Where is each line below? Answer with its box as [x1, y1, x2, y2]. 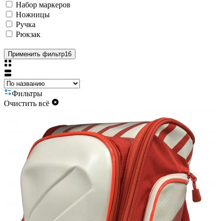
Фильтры [12, 89, 42, 98]
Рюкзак [16, 30, 40, 38]
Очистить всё [4, 99, 49, 108]
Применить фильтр [8, 50, 65, 58]
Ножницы [16, 10, 50, 19]
